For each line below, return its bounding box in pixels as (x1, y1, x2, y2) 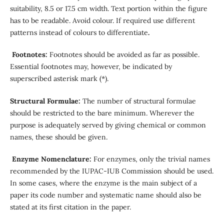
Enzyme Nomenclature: (11, 154, 93, 163)
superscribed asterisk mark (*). (9, 74, 108, 83)
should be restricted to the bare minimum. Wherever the (9, 108, 194, 117)
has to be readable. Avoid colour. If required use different (9, 16, 195, 25)
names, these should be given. (9, 132, 107, 141)
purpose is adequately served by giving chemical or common (9, 120, 206, 129)
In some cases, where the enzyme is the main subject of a (9, 178, 197, 187)
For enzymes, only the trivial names (93, 154, 210, 163)
